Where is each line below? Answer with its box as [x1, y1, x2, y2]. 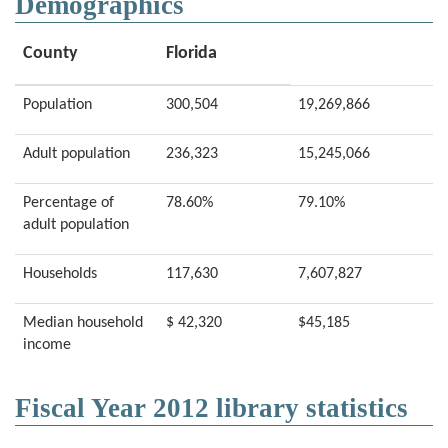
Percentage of [23, 195, 114, 211]
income [23, 337, 71, 353]
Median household [23, 315, 143, 331]
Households [23, 266, 97, 282]
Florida [166, 45, 217, 62]
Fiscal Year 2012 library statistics [15, 393, 408, 423]
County [23, 45, 78, 62]
